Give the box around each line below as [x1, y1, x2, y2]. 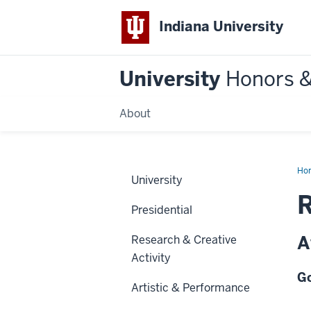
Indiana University [159, 17, 284, 36]
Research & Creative [131, 232, 237, 247]
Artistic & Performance [131, 280, 250, 295]
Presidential [131, 202, 192, 217]
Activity [131, 250, 171, 265]
